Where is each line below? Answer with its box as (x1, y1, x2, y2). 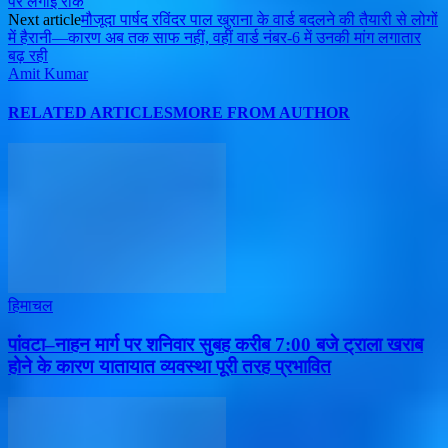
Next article (8, 10, 81, 28)
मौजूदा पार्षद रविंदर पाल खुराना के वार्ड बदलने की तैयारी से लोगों (81, 10, 438, 28)
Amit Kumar (8, 64, 88, 82)
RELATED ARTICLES (8, 104, 173, 122)
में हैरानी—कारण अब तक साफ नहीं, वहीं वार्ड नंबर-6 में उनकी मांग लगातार (8, 28, 421, 46)
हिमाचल (8, 297, 53, 315)
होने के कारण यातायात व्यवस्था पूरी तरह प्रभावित (8, 356, 331, 378)
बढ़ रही (8, 46, 48, 64)
